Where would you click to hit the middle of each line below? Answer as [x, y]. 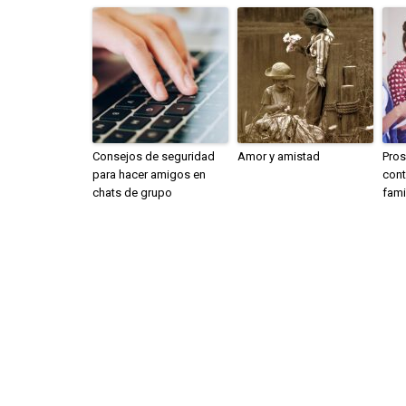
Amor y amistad [279, 156]
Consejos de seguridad [154, 156]
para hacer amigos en [149, 174]
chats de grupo [132, 192]
